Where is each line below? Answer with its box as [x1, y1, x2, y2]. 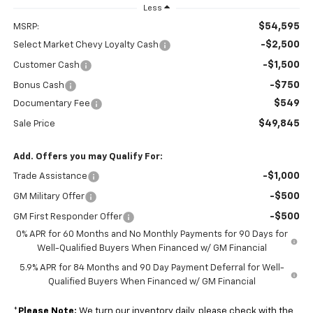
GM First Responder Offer [13, 212, 122, 222]
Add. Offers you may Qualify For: [13, 152, 163, 162]
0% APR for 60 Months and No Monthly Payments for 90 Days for [16, 230, 289, 240]
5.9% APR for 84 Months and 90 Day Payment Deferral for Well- [19, 263, 284, 273]
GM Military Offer [13, 192, 85, 202]
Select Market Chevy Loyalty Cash [13, 41, 159, 50]
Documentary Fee [13, 99, 90, 109]
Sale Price [13, 119, 55, 129]
